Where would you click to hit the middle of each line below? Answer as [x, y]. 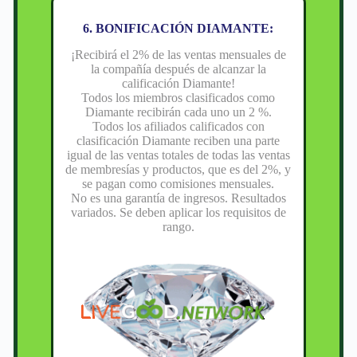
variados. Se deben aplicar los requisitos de [178, 212]
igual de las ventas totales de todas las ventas [178, 155]
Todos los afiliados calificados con [178, 126]
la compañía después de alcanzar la [178, 69]
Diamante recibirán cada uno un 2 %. [178, 112]
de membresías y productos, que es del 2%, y [178, 169]
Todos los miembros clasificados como [178, 97]
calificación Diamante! [178, 83]
